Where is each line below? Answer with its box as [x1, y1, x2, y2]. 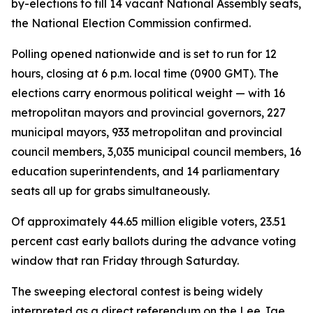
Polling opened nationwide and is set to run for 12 [11, 47, 277, 61]
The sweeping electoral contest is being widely [11, 284, 263, 298]
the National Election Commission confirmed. [11, 16, 251, 30]
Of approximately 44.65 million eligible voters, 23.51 [11, 214, 286, 228]
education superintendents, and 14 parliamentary [11, 164, 279, 178]
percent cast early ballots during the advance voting [11, 234, 296, 248]
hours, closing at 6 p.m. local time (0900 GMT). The [11, 66, 279, 80]
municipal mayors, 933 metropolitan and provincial [11, 125, 282, 139]
